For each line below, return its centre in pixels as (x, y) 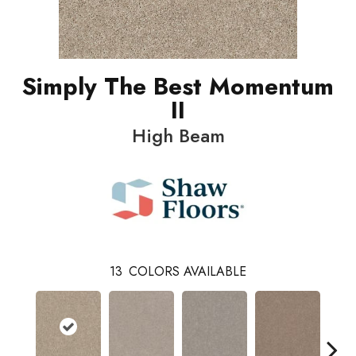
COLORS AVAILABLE (188, 272)
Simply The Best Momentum (178, 87)
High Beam (178, 136)
